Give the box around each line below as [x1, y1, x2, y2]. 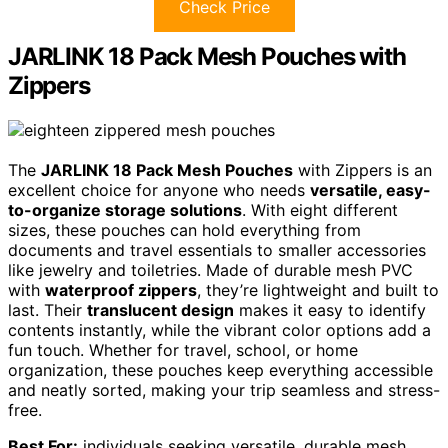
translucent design [87, 299, 234, 320]
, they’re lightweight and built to [197, 279, 439, 300]
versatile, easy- [310, 179, 431, 200]
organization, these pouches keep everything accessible [8, 359, 433, 380]
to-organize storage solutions [8, 199, 242, 220]
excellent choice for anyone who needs [8, 179, 310, 200]
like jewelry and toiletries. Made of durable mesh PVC [8, 259, 413, 280]
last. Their [8, 299, 87, 320]
